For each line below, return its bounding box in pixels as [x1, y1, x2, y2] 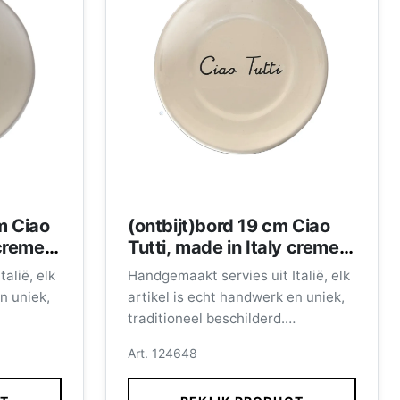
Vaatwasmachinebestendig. [128, 331, 305, 348]
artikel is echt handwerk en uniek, [128, 288, 345, 305]
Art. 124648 [128, 346, 197, 361]
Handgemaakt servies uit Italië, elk [128, 267, 350, 284]
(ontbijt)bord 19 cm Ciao [128, 215, 330, 237]
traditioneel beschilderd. [128, 310, 285, 327]
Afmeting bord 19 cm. [128, 353, 262, 370]
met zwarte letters [128, 258, 283, 279]
